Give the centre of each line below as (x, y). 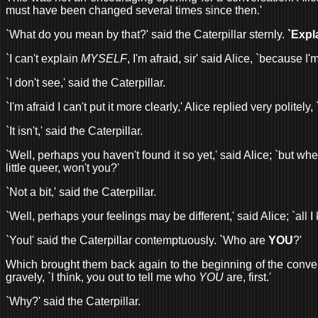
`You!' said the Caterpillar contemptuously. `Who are (137, 240)
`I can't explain (43, 58)
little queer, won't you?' (62, 168)
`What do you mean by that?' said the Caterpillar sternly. (147, 34)
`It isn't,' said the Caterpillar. (74, 131)
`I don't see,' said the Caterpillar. (86, 82)
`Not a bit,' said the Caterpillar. (81, 192)
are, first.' (247, 277)
